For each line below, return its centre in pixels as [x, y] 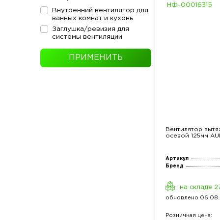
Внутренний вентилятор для [100, 10]
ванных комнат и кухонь [93, 18]
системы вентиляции [87, 37]
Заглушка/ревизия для [91, 29]
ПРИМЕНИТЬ [96, 58]
